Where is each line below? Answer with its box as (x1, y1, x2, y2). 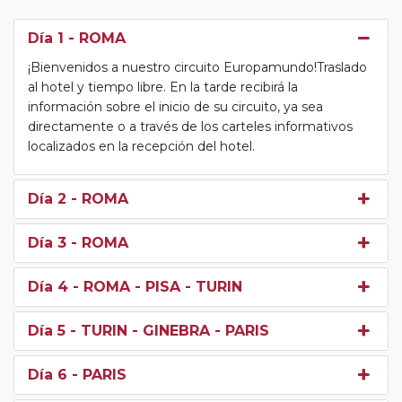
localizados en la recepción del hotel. (28, 137, 255, 154)
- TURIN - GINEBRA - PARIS (66, 321, 269, 339)
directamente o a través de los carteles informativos (28, 118, 353, 135)
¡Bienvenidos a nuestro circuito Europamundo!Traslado (28, 58, 367, 75)
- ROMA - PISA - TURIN (68, 277, 242, 295)
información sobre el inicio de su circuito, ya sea (28, 98, 323, 115)
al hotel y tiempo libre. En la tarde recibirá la (28, 78, 298, 95)
